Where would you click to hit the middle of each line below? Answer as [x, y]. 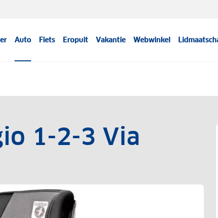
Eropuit [76, 40]
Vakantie [111, 40]
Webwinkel [152, 40]
